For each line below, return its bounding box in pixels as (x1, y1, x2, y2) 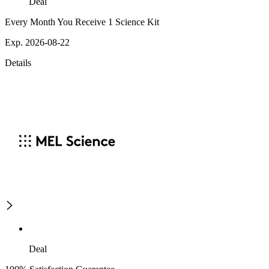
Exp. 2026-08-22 (5, 37, 70, 48)
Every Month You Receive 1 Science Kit (5, 17, 159, 28)
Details (5, 58, 31, 68)
